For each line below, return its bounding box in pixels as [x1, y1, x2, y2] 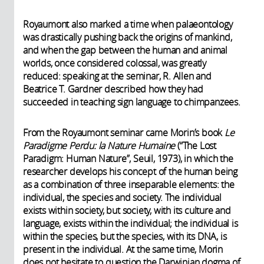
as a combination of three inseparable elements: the [23, 177, 235, 191]
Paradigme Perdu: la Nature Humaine [23, 138, 176, 152]
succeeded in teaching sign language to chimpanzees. [23, 95, 240, 108]
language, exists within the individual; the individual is [23, 216, 238, 230]
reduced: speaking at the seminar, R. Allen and [23, 69, 212, 82]
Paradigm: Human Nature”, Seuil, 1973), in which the [23, 151, 233, 165]
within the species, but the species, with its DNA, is [23, 229, 227, 243]
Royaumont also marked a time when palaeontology [23, 17, 233, 31]
